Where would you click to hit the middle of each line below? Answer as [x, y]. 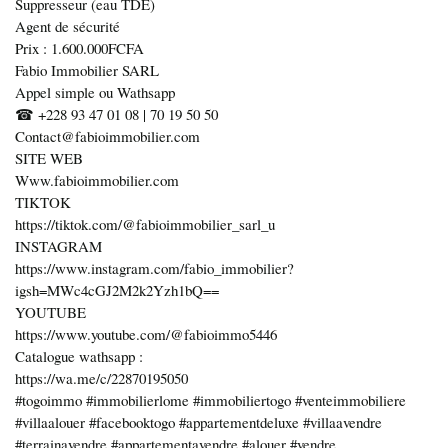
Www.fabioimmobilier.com [97, 180]
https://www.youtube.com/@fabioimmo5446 [146, 334]
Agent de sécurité [67, 26]
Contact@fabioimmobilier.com [107, 136]
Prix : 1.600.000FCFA [79, 48]
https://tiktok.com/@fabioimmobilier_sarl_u [145, 224]
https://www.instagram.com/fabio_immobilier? [154, 268]
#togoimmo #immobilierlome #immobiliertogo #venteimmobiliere [210, 400]
